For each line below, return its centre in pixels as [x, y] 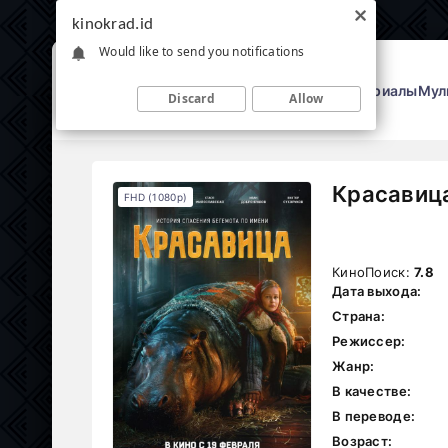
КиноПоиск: [373, 272]
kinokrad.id [113, 24]
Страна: [358, 316]
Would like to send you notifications [202, 51]
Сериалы [385, 90]
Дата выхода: [377, 291]
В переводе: [374, 416]
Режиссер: [369, 341]
